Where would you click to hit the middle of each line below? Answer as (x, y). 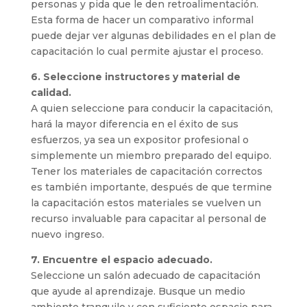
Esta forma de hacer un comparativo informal (142, 20)
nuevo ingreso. (67, 234)
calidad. (51, 93)
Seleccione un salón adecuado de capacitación (145, 275)
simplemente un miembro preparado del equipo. (151, 156)
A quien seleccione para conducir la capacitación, (151, 108)
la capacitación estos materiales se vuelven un (146, 203)
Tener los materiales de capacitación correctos (146, 171)
